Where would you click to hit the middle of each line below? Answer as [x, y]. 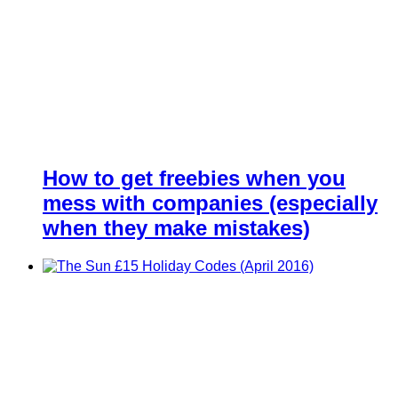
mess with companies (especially [210, 203]
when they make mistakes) [176, 227]
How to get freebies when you [194, 178]
